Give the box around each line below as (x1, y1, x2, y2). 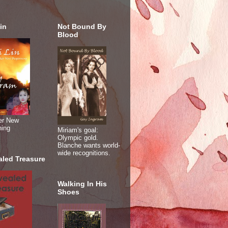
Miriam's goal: (58, 126, 98, 134)
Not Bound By (58, 22, 106, 31)
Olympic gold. (58, 133, 98, 141)
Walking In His (58, 180, 107, 188)
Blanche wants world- (58, 141, 120, 149)
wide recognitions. (58, 149, 110, 157)
